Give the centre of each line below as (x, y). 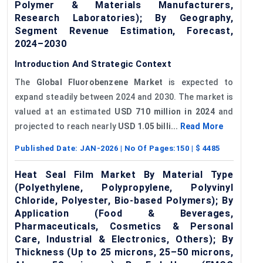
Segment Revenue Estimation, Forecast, (124, 31)
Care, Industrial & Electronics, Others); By (124, 239)
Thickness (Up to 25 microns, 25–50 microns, (124, 252)
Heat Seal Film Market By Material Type (124, 174)
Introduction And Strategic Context (93, 64)
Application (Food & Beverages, (124, 213)
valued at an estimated (65, 111)
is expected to (198, 82)
